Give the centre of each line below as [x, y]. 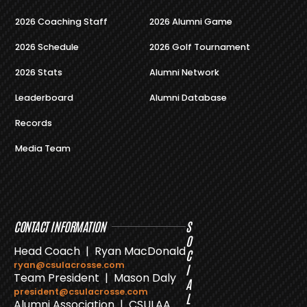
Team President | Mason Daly [95, 278]
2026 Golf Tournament [199, 47]
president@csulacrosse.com [81, 292]
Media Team [43, 148]
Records [34, 123]
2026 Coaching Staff [61, 22]
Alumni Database [188, 98]
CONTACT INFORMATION [60, 226]
